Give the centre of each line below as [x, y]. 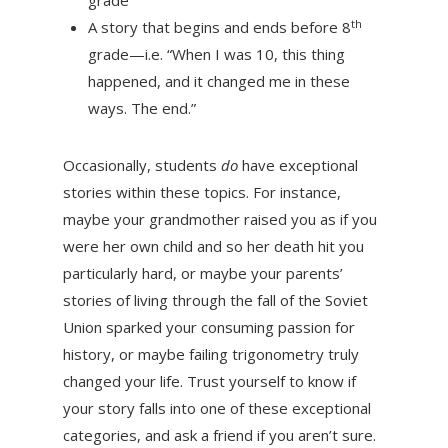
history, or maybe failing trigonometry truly [210, 354]
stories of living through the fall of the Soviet [215, 300]
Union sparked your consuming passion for [208, 327]
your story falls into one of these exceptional [216, 408]
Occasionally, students [141, 165]
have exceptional [297, 165]
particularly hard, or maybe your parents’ [202, 273]
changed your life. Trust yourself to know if [209, 381]
